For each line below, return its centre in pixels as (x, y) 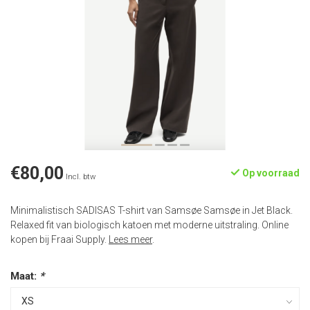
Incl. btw (81, 177)
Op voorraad (270, 173)
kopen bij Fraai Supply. (60, 239)
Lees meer (130, 239)
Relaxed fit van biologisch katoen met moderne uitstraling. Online (149, 225)
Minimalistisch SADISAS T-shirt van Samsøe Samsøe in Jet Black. (152, 210)
